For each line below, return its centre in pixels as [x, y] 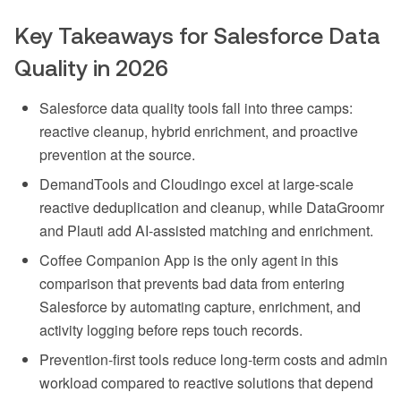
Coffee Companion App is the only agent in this [189, 260]
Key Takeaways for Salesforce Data [197, 36]
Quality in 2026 [91, 68]
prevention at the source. [117, 155]
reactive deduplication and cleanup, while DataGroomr [212, 208]
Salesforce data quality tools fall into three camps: [196, 108]
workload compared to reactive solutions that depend [206, 383]
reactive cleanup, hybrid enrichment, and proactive [199, 132]
